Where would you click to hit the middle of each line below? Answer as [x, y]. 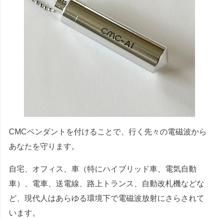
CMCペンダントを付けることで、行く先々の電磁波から [108, 132]
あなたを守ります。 [44, 147]
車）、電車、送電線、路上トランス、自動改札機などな [107, 184]
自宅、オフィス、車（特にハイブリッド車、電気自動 [103, 169]
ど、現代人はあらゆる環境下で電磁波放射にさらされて [107, 198]
